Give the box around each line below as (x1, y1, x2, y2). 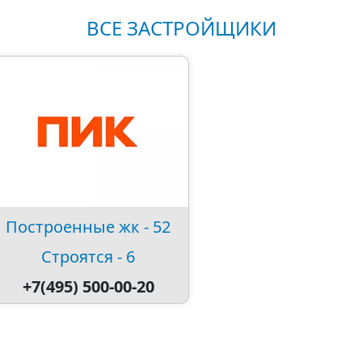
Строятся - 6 (41, 245, 135, 267)
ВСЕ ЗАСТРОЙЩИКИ (86, 14, 276, 41)
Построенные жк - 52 (6, 215, 170, 238)
